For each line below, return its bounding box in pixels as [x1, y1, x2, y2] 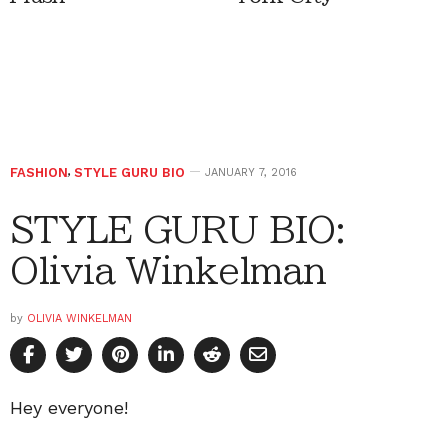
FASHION [10, 165, 68, 181]
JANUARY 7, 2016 [205, 166, 297, 180]
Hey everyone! [10, 397, 128, 419]
